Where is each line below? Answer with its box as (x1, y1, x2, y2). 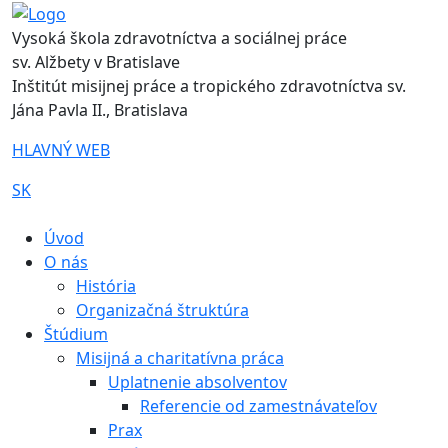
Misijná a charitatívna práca (76, 346, 284, 369)
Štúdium (44, 322, 108, 345)
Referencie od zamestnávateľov (140, 394, 377, 417)
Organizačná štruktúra (76, 298, 249, 321)
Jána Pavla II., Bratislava (12, 98, 188, 121)
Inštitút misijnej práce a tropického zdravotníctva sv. (12, 74, 406, 97)
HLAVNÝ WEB (12, 138, 110, 161)
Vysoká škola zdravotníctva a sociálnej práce (12, 26, 347, 49)
